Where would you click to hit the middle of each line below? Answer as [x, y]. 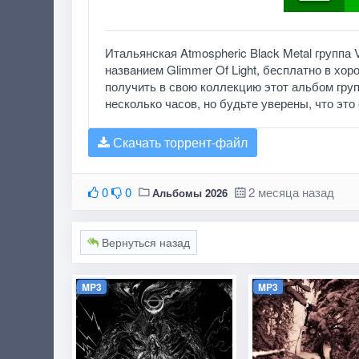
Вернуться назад [144, 242]
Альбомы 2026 [190, 193]
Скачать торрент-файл [178, 142]
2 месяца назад [291, 192]
